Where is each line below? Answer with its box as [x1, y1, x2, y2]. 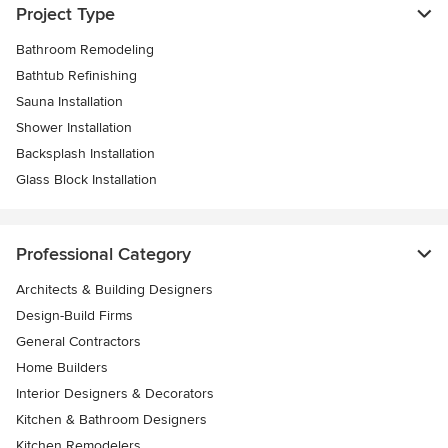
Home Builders [16, 359, 108, 377]
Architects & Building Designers [16, 281, 213, 299]
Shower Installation [16, 119, 132, 137]
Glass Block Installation [16, 171, 157, 189]
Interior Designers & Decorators [16, 385, 214, 403]
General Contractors [16, 333, 141, 351]
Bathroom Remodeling [16, 41, 154, 59]
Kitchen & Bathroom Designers [16, 411, 207, 429]
